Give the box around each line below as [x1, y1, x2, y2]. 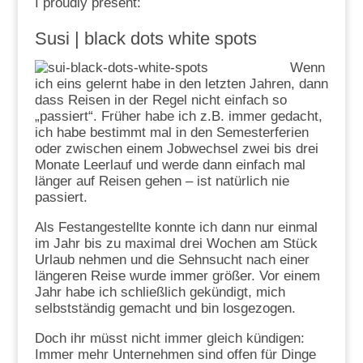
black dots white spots [83, 28, 257, 49]
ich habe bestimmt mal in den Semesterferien [34, 124, 309, 140]
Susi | [34, 28, 84, 49]
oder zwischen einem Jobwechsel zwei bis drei [34, 140, 318, 156]
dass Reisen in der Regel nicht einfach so [34, 92, 287, 108]
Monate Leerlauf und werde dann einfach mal [34, 156, 305, 173]
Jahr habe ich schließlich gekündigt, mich [34, 284, 285, 300]
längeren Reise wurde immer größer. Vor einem [34, 267, 320, 284]
